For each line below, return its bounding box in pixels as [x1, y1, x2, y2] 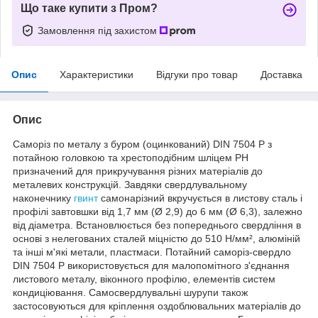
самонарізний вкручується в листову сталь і [98, 192, 302, 204]
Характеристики [60, 68, 133, 80]
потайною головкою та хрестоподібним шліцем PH [13, 151, 248, 163]
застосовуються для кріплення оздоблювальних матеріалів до [13, 300, 301, 312]
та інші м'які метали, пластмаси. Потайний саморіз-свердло [13, 246, 291, 258]
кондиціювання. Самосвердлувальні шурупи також [13, 286, 248, 298]
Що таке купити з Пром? [21, 1, 158, 14]
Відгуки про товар [156, 68, 238, 80]
